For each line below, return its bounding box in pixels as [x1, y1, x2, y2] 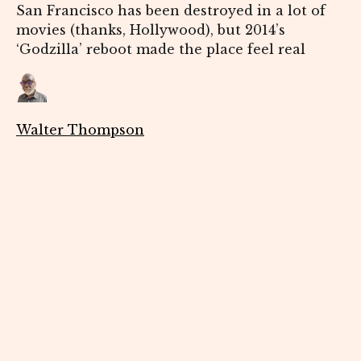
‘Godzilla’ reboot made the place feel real [16, 41, 305, 58]
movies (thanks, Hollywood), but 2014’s [16, 22, 285, 39]
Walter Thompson [16, 122, 144, 139]
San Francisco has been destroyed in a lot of [16, 2, 326, 19]
